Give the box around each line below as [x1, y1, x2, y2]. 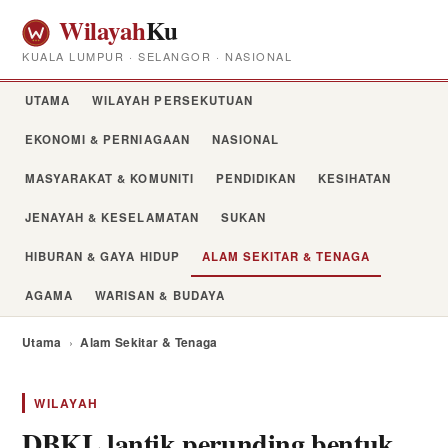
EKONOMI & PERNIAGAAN [25, 130, 190, 148]
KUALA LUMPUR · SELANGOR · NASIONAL [22, 47, 293, 64]
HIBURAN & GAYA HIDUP [25, 247, 180, 265]
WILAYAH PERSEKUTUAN [92, 91, 253, 109]
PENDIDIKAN [215, 169, 297, 187]
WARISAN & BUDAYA [95, 286, 225, 304]
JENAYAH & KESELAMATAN [25, 208, 199, 226]
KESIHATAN [318, 169, 392, 187]
